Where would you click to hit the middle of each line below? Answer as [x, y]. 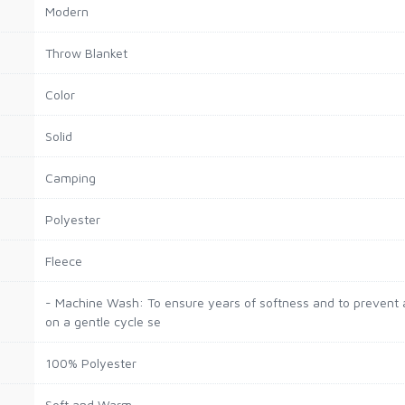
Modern [67, 11]
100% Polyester [91, 363]
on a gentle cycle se [103, 321]
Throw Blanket [86, 53]
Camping [71, 178]
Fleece [64, 261]
